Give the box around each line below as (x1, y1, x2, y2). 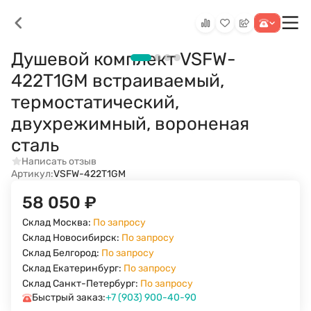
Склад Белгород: (22, 247, 101, 259)
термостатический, (11, 92, 179, 113)
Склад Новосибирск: (22, 232, 121, 244)
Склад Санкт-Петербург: (22, 278, 140, 289)
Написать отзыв (22, 155, 96, 167)
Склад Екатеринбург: (22, 262, 124, 274)
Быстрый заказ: (32, 292, 106, 303)
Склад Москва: (22, 217, 93, 228)
